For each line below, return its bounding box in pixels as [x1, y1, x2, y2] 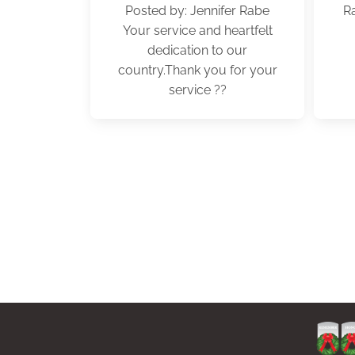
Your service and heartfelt [122, 23, 273, 38]
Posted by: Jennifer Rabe [125, 3, 269, 18]
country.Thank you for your [117, 63, 277, 78]
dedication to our [147, 43, 247, 58]
